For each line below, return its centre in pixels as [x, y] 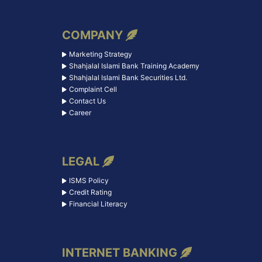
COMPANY [92, 35]
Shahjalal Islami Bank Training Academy [134, 65]
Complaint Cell [93, 89]
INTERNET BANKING [119, 252]
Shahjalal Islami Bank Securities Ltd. [128, 77]
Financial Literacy [98, 204]
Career [80, 112]
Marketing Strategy [100, 54]
